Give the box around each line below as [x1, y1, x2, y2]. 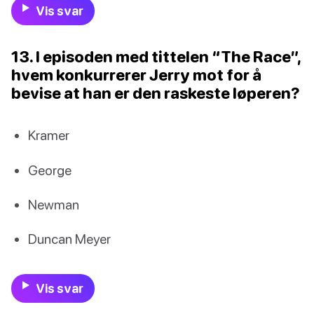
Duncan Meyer [28, 230, 111, 247]
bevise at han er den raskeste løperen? [11, 83, 300, 103]
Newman [28, 196, 79, 212]
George [28, 161, 71, 178]
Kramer [28, 127, 69, 144]
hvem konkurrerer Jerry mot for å [11, 65, 261, 85]
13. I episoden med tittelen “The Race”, [11, 47, 301, 67]
